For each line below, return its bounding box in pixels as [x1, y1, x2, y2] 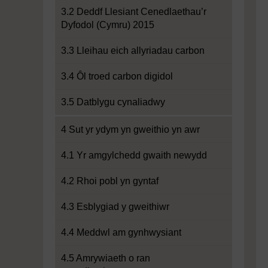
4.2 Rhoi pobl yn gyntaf [61, 176, 159, 186]
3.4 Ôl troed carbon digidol [61, 71, 173, 81]
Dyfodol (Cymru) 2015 [61, 20, 154, 30]
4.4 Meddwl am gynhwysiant [61, 227, 181, 237]
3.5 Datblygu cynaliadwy [61, 97, 165, 107]
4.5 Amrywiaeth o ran [61, 253, 150, 263]
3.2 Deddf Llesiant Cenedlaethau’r [61, 7, 206, 17]
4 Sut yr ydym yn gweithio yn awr [61, 124, 200, 135]
